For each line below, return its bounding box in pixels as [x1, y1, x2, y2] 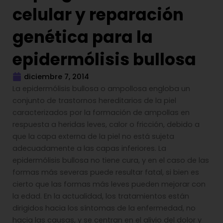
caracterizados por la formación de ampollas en [12, 108, 190, 117]
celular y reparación [12, 3, 184, 26]
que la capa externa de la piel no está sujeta [12, 131, 174, 141]
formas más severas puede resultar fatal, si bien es [12, 167, 199, 177]
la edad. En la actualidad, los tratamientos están [12, 191, 189, 201]
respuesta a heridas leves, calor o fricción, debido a [12, 119, 200, 129]
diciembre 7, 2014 [24, 72, 89, 82]
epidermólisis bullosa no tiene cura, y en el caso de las [12, 155, 209, 165]
